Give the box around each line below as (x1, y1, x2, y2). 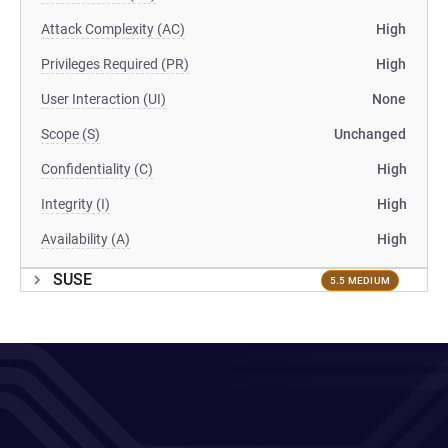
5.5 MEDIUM (329, 274, 390, 286)
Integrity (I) (41, 196, 110, 212)
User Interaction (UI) (41, 91, 166, 107)
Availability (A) (41, 231, 130, 247)
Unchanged (334, 126, 406, 142)
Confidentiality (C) (41, 161, 153, 177)
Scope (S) (41, 126, 100, 142)
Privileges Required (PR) (41, 56, 189, 72)
